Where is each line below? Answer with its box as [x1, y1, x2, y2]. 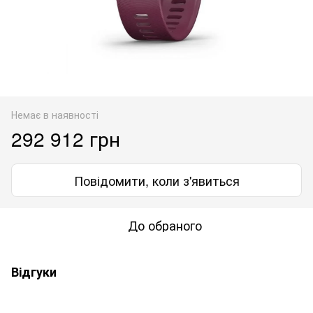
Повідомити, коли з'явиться [73, 170, 240, 189]
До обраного [128, 215, 202, 234]
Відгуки [11, 262, 57, 281]
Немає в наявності [11, 107, 99, 122]
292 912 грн [11, 124, 120, 152]
